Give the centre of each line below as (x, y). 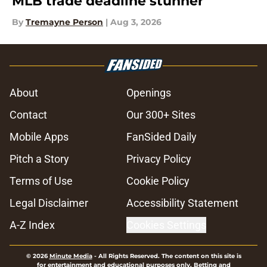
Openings (149, 93)
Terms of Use (41, 181)
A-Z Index (32, 225)
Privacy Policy (159, 159)
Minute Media (71, 256)
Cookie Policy (158, 181)
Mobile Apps (39, 137)
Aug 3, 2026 (136, 22)
